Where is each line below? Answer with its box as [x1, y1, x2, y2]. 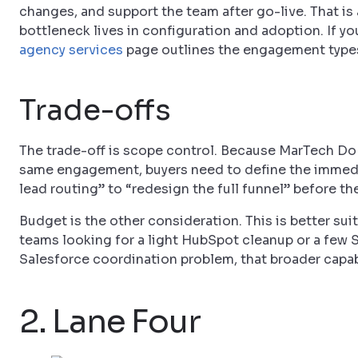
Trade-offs [19, 92, 171, 128]
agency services [19, 42, 123, 58]
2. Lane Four [19, 301, 201, 342]
